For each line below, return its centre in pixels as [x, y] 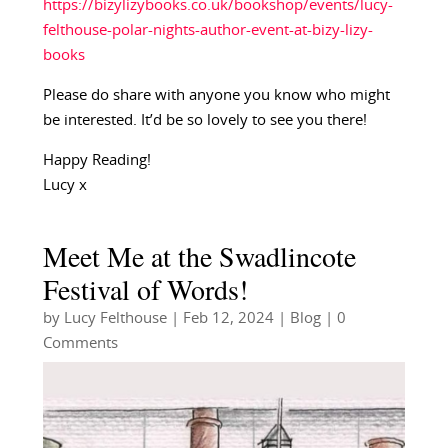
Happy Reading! [96, 160]
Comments [80, 343]
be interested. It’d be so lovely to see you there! [204, 120]
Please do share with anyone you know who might [216, 95]
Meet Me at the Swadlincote [199, 255]
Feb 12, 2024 [228, 318]
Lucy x [64, 185]
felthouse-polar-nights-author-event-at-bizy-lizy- [207, 30]
